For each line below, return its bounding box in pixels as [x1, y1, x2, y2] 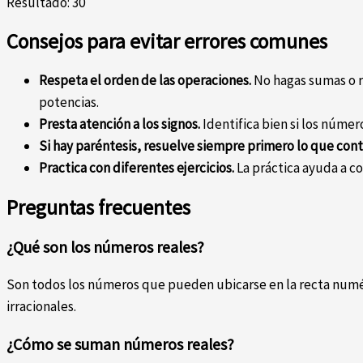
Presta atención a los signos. [39, 115, 200, 134]
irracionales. [6, 297, 76, 315]
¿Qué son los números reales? [6, 236, 204, 257]
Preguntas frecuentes [6, 194, 190, 220]
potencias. [39, 93, 99, 112]
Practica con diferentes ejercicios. [39, 159, 234, 177]
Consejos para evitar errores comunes [6, 28, 327, 55]
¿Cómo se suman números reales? [6, 334, 234, 355]
